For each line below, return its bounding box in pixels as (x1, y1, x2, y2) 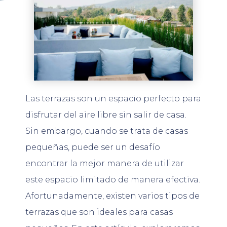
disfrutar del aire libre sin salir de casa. (25, 109, 186, 120)
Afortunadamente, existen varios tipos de (25, 191, 200, 201)
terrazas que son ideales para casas (25, 207, 173, 217)
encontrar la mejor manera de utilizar (25, 158, 184, 168)
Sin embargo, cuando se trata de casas (25, 126, 188, 136)
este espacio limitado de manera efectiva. (25, 174, 200, 184)
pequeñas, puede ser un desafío (25, 142, 160, 152)
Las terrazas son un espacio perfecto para (25, 93, 201, 103)
